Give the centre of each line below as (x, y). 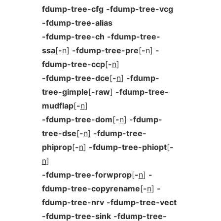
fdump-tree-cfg (73, 9)
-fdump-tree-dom (77, 119)
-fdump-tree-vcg (139, 9)
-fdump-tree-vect (141, 202)
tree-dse (59, 133)
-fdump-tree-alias (77, 23)
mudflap (57, 106)
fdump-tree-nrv (73, 202)
